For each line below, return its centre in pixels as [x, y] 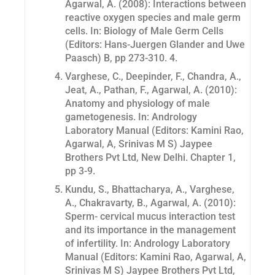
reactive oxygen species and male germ [153, 18]
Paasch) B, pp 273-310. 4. [121, 58]
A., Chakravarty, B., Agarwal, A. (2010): [150, 203]
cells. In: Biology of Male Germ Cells [144, 31]
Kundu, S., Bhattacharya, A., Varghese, [150, 190]
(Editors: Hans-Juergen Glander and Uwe [155, 45]
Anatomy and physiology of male [137, 104]
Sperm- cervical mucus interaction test [150, 217]
